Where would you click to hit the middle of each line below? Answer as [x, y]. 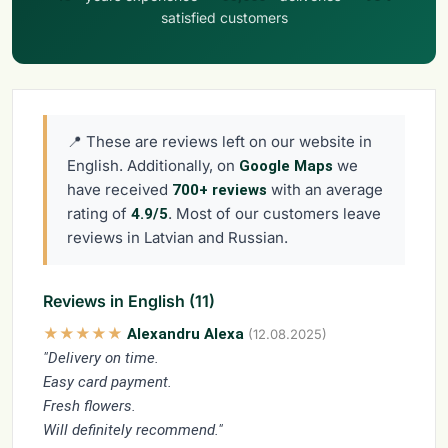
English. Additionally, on [153, 165]
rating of [99, 213]
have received [119, 189]
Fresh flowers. [89, 405]
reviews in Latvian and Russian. [177, 237]
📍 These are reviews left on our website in [219, 141]
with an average [325, 189]
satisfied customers [224, 17]
